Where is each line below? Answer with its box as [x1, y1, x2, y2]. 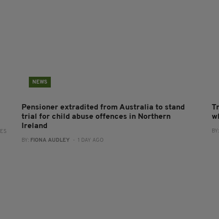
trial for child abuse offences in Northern [21, 112, 171, 121]
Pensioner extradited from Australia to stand [21, 103, 185, 111]
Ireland [21, 122, 47, 130]
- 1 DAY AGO [69, 137, 104, 143]
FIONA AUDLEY [30, 137, 70, 143]
